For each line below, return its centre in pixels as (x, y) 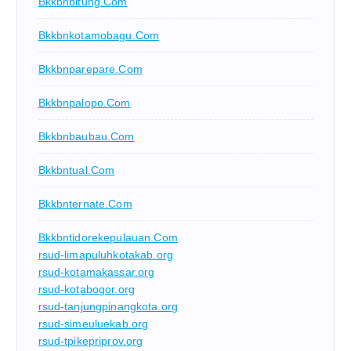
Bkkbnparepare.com (90, 69)
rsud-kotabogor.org (87, 289)
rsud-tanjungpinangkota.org (108, 307)
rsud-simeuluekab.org (93, 324)
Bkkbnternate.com (85, 204)
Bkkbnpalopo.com (84, 103)
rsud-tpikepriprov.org (90, 341)
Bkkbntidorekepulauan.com (108, 238)
